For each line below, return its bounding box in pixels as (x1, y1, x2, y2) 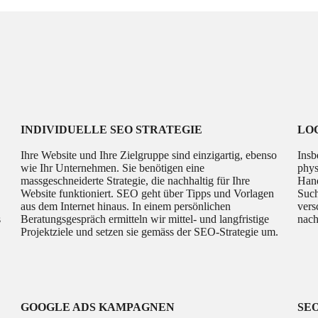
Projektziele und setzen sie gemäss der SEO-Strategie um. (21, 226, 279, 238)
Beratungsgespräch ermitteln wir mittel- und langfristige (21, 213, 270, 226)
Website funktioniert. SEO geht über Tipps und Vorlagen (21, 187, 275, 200)
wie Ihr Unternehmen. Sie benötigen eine (21, 162, 205, 175)
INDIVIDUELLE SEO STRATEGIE (21, 124, 203, 136)
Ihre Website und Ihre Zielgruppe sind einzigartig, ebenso (21, 149, 278, 162)
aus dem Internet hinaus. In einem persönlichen (21, 200, 231, 213)
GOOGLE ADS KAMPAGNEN (21, 301, 175, 314)
